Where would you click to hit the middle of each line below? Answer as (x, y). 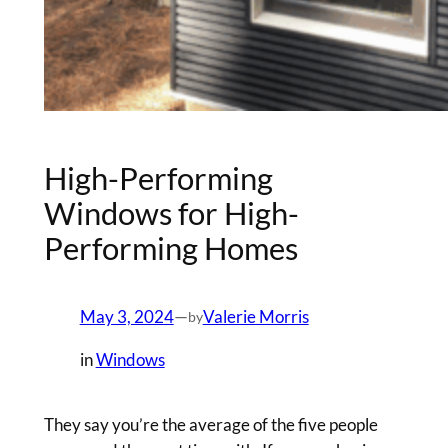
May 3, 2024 (126, 316)
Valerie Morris (255, 316)
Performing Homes (170, 248)
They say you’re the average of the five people (210, 424)
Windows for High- (171, 213)
